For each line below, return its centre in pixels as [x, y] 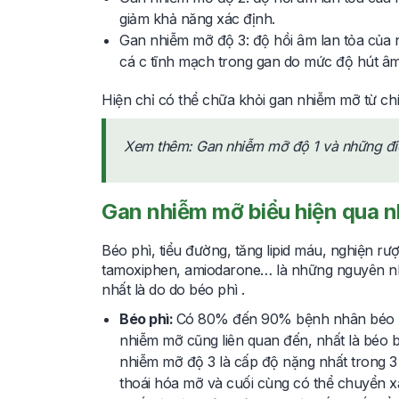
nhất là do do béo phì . [175, 289]
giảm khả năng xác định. [197, 18]
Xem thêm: [160, 146]
